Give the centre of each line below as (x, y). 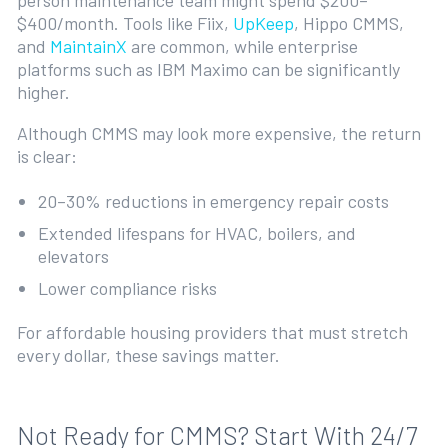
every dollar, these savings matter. (150, 355)
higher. (45, 92)
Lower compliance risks (130, 287)
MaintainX (88, 46)
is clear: (48, 156)
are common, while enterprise (242, 46)
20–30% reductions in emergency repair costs (216, 200)
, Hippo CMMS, (348, 23)
